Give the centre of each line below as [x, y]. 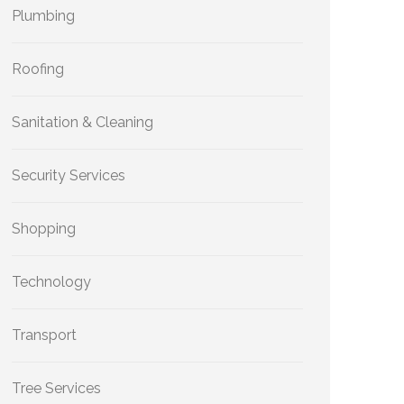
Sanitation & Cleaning [83, 122]
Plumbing [43, 16]
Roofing [38, 69]
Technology [51, 282]
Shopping [44, 229]
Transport [44, 335]
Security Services [69, 175]
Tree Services [56, 388]
